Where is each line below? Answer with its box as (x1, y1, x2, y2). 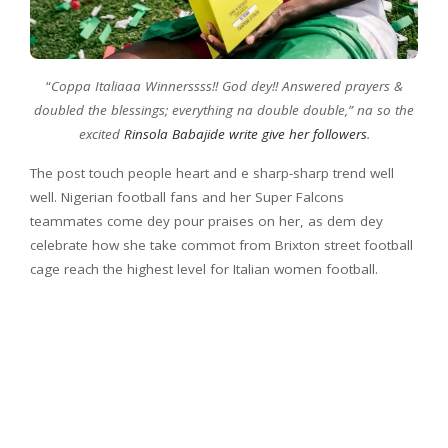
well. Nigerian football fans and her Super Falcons (30, 188, 344, 207)
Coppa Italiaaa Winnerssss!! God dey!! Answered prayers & (50, 77, 403, 96)
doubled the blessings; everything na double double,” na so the (34, 101, 414, 120)
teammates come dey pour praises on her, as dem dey (30, 212, 383, 231)
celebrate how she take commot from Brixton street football (30, 236, 413, 255)
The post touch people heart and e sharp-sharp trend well (30, 164, 394, 183)
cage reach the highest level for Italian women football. (30, 260, 378, 279)
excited (78, 125, 124, 144)
